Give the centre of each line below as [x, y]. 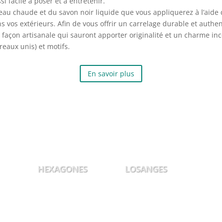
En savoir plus [111, 73]
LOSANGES [143, 168]
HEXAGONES [57, 168]
